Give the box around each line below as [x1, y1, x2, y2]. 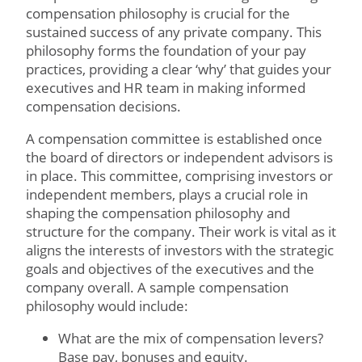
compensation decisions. [26, 97, 181, 116]
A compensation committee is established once [26, 129, 322, 148]
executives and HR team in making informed [26, 78, 305, 97]
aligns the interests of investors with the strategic [26, 241, 334, 259]
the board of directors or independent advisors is [26, 148, 333, 166]
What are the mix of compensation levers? [58, 329, 323, 347]
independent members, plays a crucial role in [26, 185, 308, 204]
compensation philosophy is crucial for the [26, 4, 290, 23]
